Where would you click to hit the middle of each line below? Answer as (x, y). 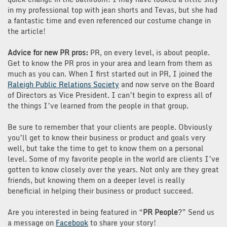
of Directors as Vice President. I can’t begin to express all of (110, 95)
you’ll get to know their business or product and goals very (107, 137)
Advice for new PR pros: (49, 52)
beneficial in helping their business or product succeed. (100, 191)
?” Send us (196, 212)
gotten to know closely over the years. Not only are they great (113, 169)
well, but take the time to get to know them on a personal (106, 148)
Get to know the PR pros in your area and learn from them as (110, 63)
